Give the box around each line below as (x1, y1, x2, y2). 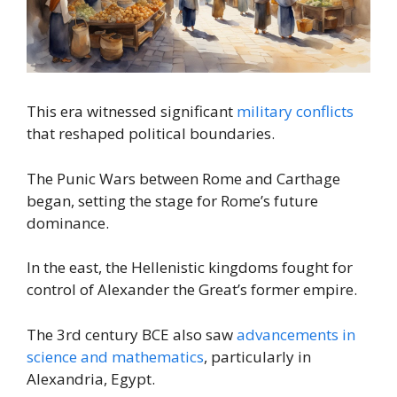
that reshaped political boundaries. (27, 123, 275, 144)
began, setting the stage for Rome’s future (27, 190, 318, 211)
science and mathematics (27, 346, 204, 367)
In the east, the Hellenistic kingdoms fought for (27, 257, 353, 278)
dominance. (27, 212, 109, 233)
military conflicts (237, 101, 354, 122)
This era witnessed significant (27, 101, 237, 122)
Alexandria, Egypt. (27, 368, 155, 389)
